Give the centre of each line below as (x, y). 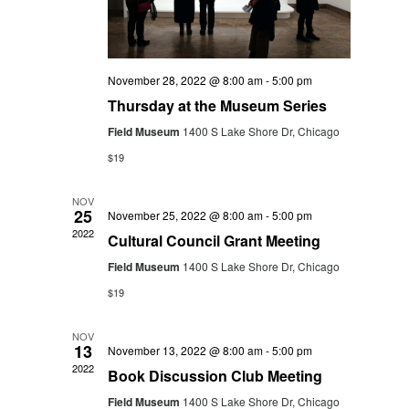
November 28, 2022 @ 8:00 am (185, 80)
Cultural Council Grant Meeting (214, 241)
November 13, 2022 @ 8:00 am (185, 351)
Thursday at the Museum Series (217, 106)
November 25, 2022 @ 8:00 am (185, 215)
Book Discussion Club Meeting (215, 376)
